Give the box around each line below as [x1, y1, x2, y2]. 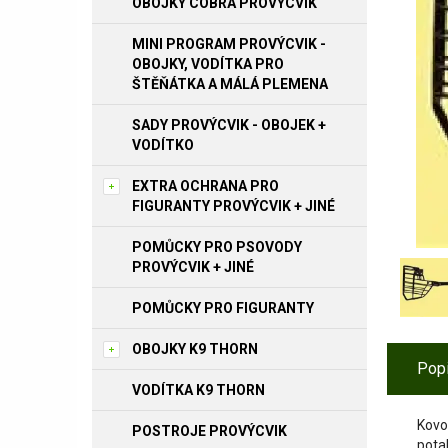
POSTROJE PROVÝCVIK [132, 423, 287, 439]
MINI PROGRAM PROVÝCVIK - [132, 36, 326, 52]
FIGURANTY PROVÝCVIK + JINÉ [132, 198, 335, 214]
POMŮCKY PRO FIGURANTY [132, 300, 314, 316]
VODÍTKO [132, 137, 194, 153]
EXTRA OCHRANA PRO [132, 178, 279, 194]
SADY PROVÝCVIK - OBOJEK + [132, 117, 326, 133]
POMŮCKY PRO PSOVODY [132, 239, 302, 255]
